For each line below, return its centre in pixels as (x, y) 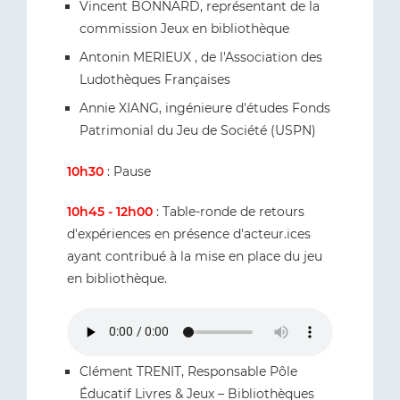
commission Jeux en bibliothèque (184, 28)
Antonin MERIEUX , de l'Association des (201, 57)
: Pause (127, 171)
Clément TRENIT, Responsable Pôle (188, 371)
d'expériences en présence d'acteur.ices (189, 233)
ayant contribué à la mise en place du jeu (195, 256)
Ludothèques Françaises (155, 79)
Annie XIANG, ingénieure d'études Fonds (205, 108)
